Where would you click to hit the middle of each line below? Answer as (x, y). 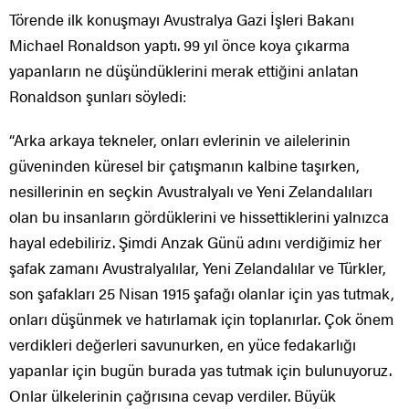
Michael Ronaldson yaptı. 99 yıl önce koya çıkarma (179, 45)
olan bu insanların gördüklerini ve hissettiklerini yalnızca (199, 217)
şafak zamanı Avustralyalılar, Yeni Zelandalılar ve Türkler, (198, 268)
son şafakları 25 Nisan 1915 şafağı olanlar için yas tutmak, (202, 294)
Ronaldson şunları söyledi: (98, 96)
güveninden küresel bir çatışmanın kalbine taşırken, (184, 166)
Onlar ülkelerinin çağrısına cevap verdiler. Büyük (173, 396)
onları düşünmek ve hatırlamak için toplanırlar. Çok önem (201, 319)
